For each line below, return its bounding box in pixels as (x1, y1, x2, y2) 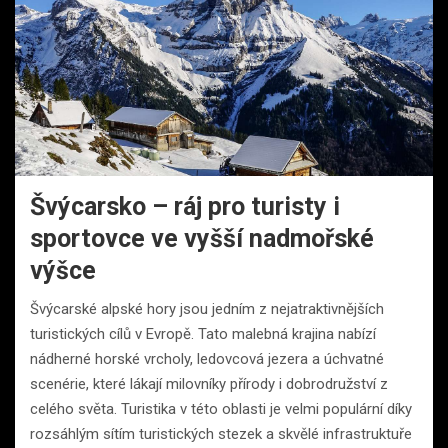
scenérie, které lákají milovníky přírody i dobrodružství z (30, 374, 388, 393)
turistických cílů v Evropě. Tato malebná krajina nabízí (30, 324, 376, 343)
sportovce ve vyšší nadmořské (30, 223, 374, 253)
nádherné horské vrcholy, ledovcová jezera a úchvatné (30, 349, 384, 368)
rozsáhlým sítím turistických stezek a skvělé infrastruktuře (30, 424, 412, 443)
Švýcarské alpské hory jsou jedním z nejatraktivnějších (30, 299, 384, 318)
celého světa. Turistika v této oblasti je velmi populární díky (30, 399, 412, 418)
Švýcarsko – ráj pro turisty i (30, 191, 340, 221)
